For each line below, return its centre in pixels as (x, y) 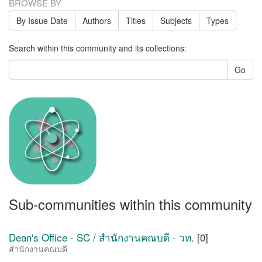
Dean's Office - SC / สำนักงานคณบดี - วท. (101, 237)
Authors (97, 20)
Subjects (176, 20)
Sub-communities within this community (130, 204)
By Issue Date (42, 20)
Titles (136, 20)
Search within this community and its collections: (98, 48)
